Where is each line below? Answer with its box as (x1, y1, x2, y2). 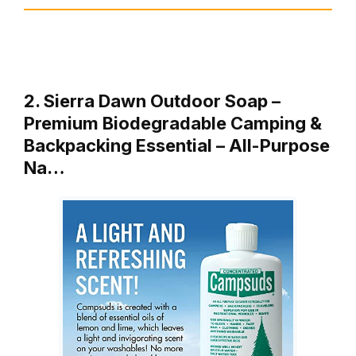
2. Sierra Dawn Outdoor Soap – (24, 91, 281, 112)
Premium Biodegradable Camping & (24, 113, 322, 134)
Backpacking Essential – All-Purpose (24, 135, 330, 157)
